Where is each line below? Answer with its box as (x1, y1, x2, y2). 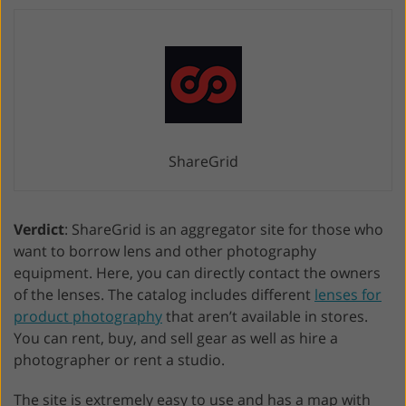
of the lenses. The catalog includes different (14, 284, 314, 304)
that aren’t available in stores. (162, 305, 368, 326)
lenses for (314, 284, 382, 304)
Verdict (14, 218, 64, 239)
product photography (14, 305, 162, 326)
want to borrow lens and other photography (14, 240, 316, 261)
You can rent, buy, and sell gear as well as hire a (14, 327, 338, 348)
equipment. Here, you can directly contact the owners (14, 262, 381, 283)
